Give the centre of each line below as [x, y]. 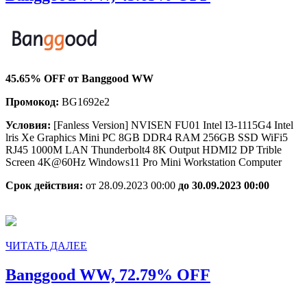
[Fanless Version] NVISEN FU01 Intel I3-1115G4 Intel [173, 125]
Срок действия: [46, 185]
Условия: [29, 125]
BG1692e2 [86, 101]
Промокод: [34, 101]
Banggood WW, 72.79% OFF [108, 274]
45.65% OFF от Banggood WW [79, 78]
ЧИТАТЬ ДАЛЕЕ [46, 245]
